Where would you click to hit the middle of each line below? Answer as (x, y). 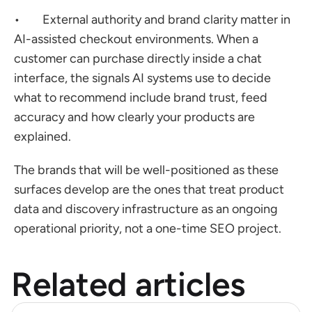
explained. (42, 136)
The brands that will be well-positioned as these (146, 170)
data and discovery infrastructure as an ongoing (146, 209)
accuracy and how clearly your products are (134, 117)
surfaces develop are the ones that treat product (149, 189)
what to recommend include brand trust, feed (141, 97)
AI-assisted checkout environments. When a (136, 39)
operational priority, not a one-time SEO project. (148, 228)
